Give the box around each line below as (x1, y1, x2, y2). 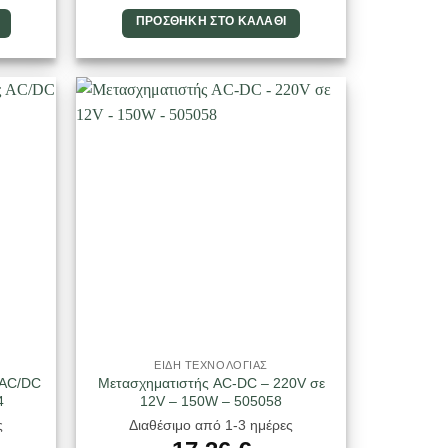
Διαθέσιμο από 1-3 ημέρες (129, 417, 293, 434)
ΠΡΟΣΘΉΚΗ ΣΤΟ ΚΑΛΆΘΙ (135, 14, 287, 27)
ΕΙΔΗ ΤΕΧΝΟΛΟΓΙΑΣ (154, 358, 268, 371)
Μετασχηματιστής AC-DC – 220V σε (97, 374, 325, 391)
